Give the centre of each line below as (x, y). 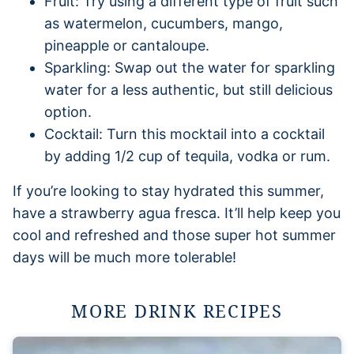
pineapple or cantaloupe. (127, 45)
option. (68, 111)
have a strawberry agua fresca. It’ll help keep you (177, 213)
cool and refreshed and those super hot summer (174, 235)
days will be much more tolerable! (124, 257)
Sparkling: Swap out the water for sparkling (190, 67)
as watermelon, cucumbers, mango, (164, 23)
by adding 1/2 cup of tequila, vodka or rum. (187, 156)
